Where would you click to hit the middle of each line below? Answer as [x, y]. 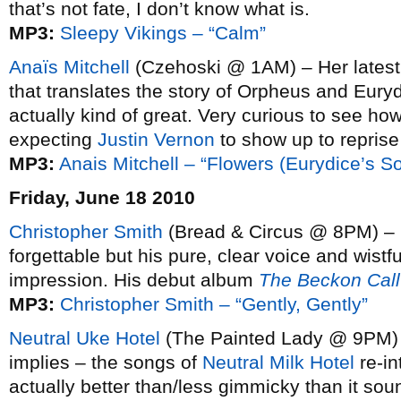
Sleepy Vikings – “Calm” [163, 33]
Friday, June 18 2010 [102, 197]
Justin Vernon [156, 139]
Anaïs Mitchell [69, 67]
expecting [53, 139]
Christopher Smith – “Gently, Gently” [214, 304]
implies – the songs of [106, 362]
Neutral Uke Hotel [85, 338]
